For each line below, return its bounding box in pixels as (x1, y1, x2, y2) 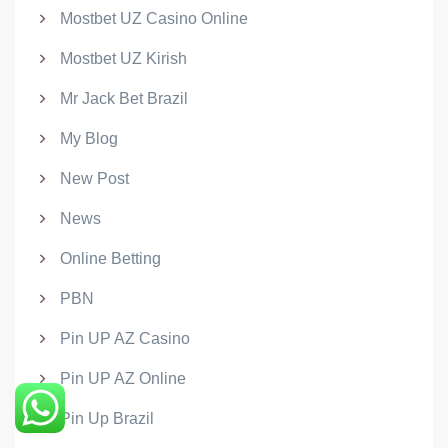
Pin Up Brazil (60, 410, 154, 427)
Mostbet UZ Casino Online (60, 10, 248, 27)
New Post (60, 170, 129, 187)
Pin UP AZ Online (60, 370, 186, 387)
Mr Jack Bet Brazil (60, 90, 188, 107)
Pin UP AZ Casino (60, 330, 190, 347)
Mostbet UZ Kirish (60, 50, 187, 67)
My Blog (60, 130, 118, 147)
